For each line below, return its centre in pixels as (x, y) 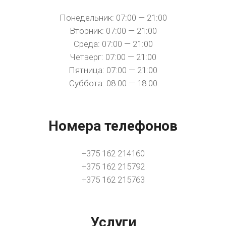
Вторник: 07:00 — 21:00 (113, 31)
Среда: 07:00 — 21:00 (113, 44)
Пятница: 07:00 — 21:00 (113, 70)
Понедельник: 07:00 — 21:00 (113, 18)
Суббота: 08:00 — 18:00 (113, 83)
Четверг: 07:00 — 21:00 (113, 57)
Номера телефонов (113, 126)
